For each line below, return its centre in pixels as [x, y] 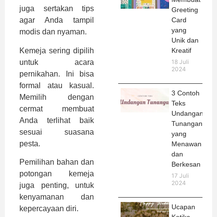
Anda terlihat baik [57, 120]
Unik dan [185, 40]
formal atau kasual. [57, 85]
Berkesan [186, 164]
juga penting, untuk [57, 186]
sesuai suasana [57, 132]
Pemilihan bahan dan [57, 162]
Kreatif [181, 51]
